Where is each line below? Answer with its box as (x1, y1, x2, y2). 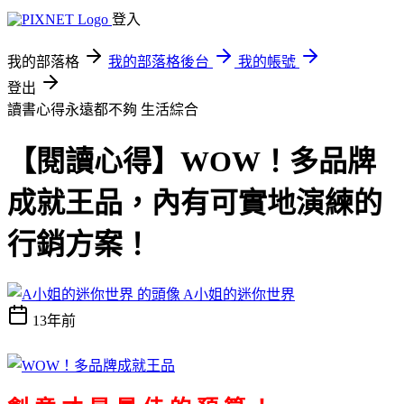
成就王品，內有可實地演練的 (7, 187, 382, 220)
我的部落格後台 (108, 54, 209, 69)
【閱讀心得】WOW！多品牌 (7, 145, 376, 179)
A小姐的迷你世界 (183, 286, 295, 302)
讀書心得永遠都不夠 (7, 102, 141, 117)
